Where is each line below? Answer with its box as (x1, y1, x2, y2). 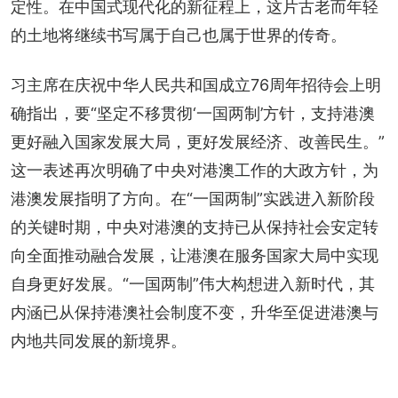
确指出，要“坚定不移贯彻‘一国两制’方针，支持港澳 (11, 103, 375, 123)
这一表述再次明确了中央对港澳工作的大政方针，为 (11, 160, 378, 179)
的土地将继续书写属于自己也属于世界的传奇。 (11, 25, 346, 44)
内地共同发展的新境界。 (11, 330, 187, 350)
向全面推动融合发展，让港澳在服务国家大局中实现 (11, 245, 378, 265)
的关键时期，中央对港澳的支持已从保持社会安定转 (11, 217, 378, 236)
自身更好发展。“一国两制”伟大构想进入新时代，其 (11, 274, 375, 293)
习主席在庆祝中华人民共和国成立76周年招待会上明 (11, 75, 381, 94)
